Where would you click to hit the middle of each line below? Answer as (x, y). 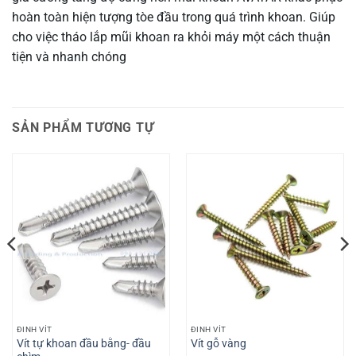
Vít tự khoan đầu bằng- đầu (83, 343)
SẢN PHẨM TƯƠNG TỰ (83, 127)
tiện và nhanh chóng (69, 56)
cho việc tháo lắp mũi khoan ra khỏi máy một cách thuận (171, 37)
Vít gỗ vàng (218, 344)
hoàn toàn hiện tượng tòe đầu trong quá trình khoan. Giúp (174, 17)
